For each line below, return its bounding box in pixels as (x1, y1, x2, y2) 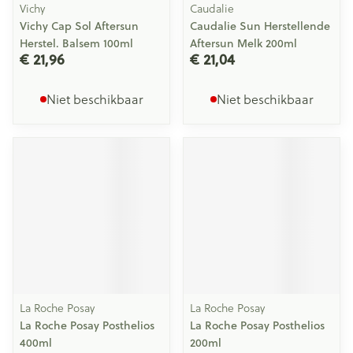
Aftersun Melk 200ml (190, 35, 297, 51)
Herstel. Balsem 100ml (20, 35, 133, 51)
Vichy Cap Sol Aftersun (20, 18, 139, 34)
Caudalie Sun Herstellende (190, 18, 330, 34)
